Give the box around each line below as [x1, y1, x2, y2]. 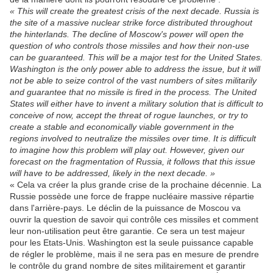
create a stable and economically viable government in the [10, 122, 234, 132]
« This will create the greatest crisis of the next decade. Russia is [10, 6, 259, 16]
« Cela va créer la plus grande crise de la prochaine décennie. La [10, 180, 261, 190]
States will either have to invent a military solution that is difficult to [10, 99, 263, 109]
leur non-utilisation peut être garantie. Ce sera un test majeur [10, 226, 245, 236]
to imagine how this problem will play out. [10, 145, 170, 155]
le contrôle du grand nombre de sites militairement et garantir [10, 261, 246, 271]
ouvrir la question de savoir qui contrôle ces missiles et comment [10, 214, 258, 225]
